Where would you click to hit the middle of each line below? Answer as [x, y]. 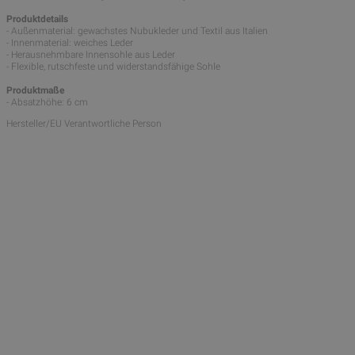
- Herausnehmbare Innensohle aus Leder [91, 55]
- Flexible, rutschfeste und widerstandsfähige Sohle [113, 67]
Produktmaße [35, 91]
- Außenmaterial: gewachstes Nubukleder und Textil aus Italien [137, 31]
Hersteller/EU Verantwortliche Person [84, 124]
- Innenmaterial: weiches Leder [70, 43]
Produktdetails [37, 19]
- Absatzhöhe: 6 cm [47, 103]
